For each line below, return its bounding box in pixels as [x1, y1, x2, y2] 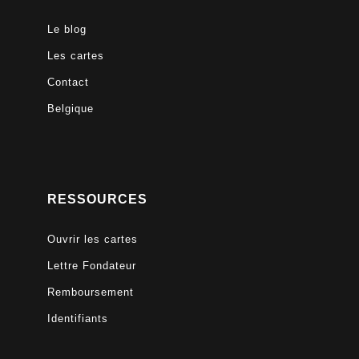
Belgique [46, 103, 94, 115]
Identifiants [46, 313, 108, 325]
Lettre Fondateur [46, 260, 136, 272]
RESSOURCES [46, 192, 147, 207]
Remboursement [46, 286, 134, 299]
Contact [46, 76, 89, 89]
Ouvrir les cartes [46, 233, 138, 246]
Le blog [46, 23, 87, 36]
